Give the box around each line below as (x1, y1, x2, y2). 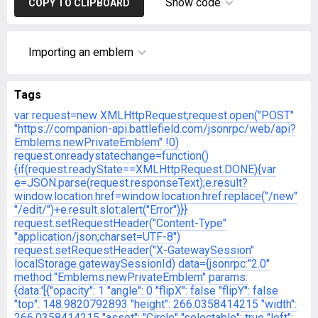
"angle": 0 (107, 284, 153, 297)
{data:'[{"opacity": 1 (14, 284, 104, 297)
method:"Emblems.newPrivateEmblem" (14, 270, 206, 284)
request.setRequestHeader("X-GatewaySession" (14, 243, 254, 257)
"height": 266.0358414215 (131, 297, 258, 311)
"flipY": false (219, 284, 278, 297)
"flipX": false (155, 284, 216, 297)
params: (209, 270, 248, 284)
